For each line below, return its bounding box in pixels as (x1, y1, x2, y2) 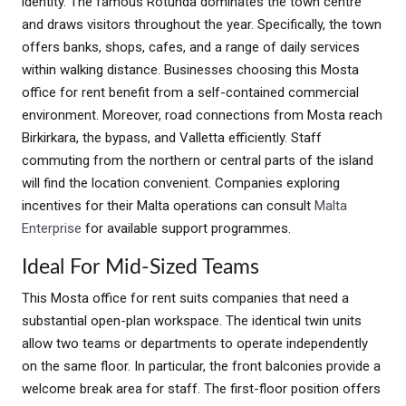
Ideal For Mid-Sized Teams (22, 256, 259, 278)
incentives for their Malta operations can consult (22, 197, 314, 214)
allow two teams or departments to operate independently (22, 334, 368, 352)
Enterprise (22, 219, 82, 237)
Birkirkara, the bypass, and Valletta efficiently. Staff (22, 129, 322, 146)
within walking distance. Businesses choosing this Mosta (22, 61, 359, 78)
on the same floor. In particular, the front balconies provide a (22, 357, 381, 374)
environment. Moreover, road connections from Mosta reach (22, 106, 382, 123)
